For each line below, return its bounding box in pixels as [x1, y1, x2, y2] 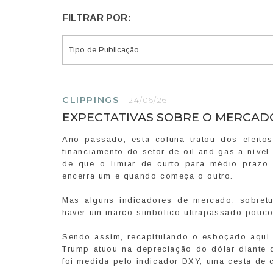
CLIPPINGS [62, 94, 119, 106]
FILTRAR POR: [62, 13, 131, 23]
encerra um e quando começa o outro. [62, 171, 234, 181]
